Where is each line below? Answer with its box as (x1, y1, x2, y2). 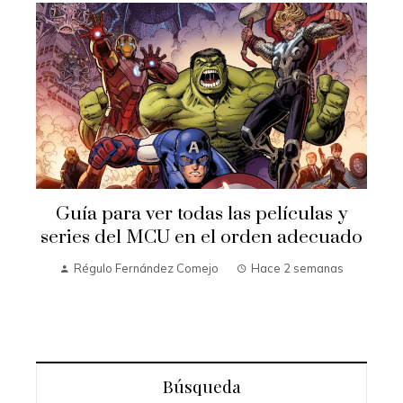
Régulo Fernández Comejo (74, 260, 219, 275)
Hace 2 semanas (251, 260, 344, 275)
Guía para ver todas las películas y (56, 201, 347, 226)
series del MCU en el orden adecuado (40, 225, 363, 249)
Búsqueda (162, 374, 241, 399)
